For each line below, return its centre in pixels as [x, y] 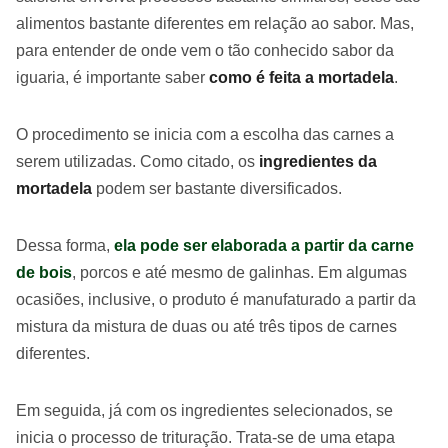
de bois [44, 273]
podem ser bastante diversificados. [217, 189]
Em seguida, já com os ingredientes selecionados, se [204, 411]
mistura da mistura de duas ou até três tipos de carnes [206, 327]
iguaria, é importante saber [112, 78]
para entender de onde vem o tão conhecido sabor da [205, 51]
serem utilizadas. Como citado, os [137, 162]
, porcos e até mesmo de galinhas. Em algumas [239, 273]
